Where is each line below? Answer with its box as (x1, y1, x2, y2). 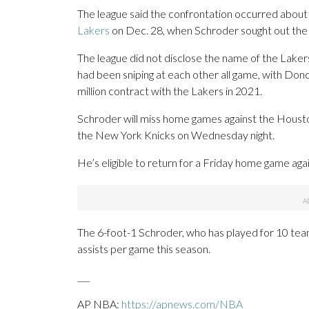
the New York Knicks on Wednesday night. (77, 128, 275, 142)
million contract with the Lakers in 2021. (77, 84, 262, 98)
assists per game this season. (77, 242, 210, 256)
